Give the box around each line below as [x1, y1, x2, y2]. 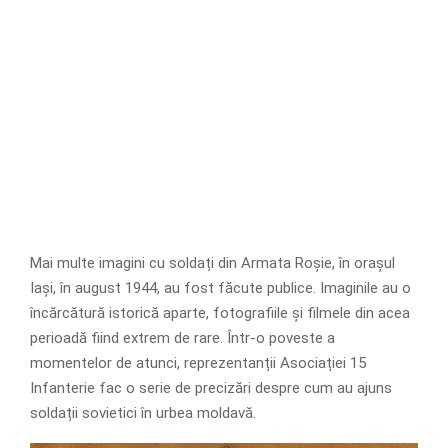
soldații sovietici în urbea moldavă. [30, 403, 256, 422]
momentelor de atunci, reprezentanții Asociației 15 [30, 353, 366, 372]
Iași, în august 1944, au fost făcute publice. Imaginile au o [30, 278, 411, 297]
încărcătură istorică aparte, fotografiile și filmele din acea [30, 303, 410, 322]
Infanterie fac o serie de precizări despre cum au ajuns [30, 378, 392, 397]
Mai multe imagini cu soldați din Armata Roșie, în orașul [30, 253, 395, 272]
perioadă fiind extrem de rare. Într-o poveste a [30, 328, 335, 347]
